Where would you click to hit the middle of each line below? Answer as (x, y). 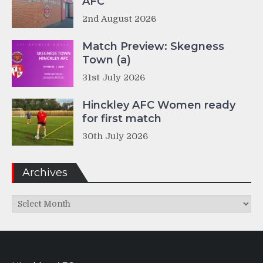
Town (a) (107, 60)
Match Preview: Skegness (153, 47)
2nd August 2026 (119, 19)
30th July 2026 (115, 136)
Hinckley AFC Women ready (159, 105)
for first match (122, 119)
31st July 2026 (114, 78)
